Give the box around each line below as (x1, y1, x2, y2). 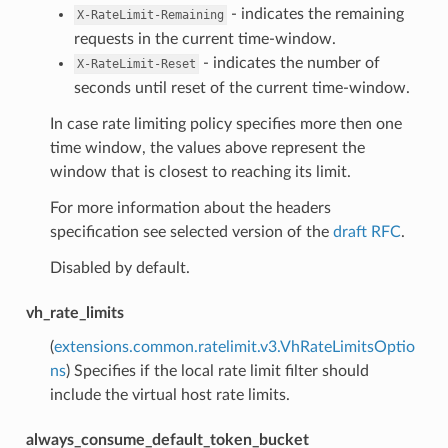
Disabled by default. (49, 259, 190, 276)
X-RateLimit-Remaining (76, 7, 224, 22)
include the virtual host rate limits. (49, 386, 290, 403)
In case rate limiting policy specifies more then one (49, 115, 402, 132)
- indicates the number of (198, 54, 380, 71)
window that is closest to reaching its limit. (49, 163, 351, 180)
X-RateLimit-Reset (76, 56, 196, 71)
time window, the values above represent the (49, 139, 365, 156)
